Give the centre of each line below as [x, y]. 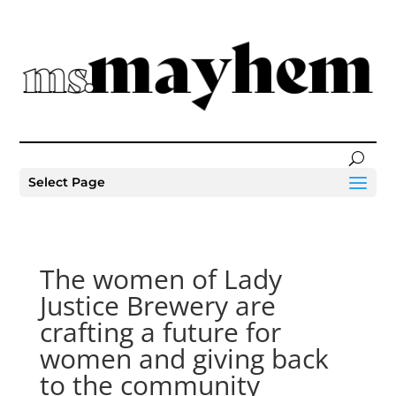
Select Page [67, 183]
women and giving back [184, 358]
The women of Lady [160, 279]
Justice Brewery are [157, 305]
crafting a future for [160, 332]
